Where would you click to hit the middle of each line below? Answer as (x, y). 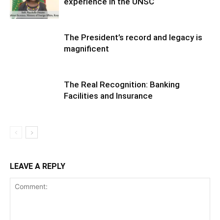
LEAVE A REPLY (38, 166)
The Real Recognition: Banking (122, 84)
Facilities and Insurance (108, 96)
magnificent (86, 49)
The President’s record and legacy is (133, 37)
